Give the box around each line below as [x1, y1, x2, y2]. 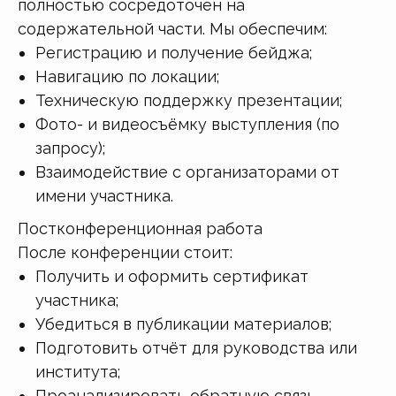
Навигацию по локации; [35, 66, 219, 86]
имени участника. [35, 186, 173, 205]
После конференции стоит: [18, 242, 232, 262]
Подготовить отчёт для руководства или [35, 338, 357, 357]
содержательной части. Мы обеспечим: [18, 19, 327, 38]
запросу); [35, 138, 105, 157]
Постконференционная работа [18, 218, 263, 238]
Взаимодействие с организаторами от [35, 162, 339, 181]
